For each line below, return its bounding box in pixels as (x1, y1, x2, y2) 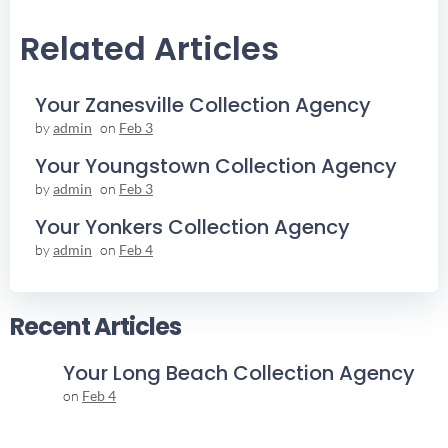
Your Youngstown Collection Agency (35, 152, 397, 181)
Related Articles (20, 26, 279, 72)
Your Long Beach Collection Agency (63, 359, 415, 388)
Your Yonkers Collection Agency (35, 213, 350, 242)
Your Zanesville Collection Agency (35, 91, 371, 120)
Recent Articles (10, 310, 181, 344)
